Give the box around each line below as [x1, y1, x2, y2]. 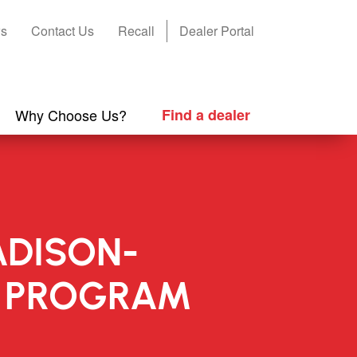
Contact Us [31, 22, 94, 40]
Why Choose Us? [15, 104, 127, 125]
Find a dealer [162, 104, 250, 125]
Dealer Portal [179, 22, 254, 40]
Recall [118, 22, 155, 40]
